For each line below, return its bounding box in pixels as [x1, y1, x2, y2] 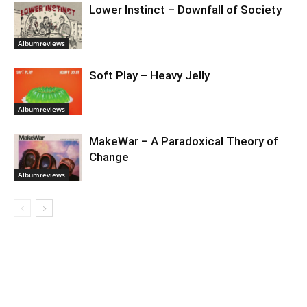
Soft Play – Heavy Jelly [89, 69, 210, 82]
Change [89, 150, 129, 164]
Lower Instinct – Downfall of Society [89, 3, 282, 16]
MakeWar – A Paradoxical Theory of [89, 134, 278, 148]
